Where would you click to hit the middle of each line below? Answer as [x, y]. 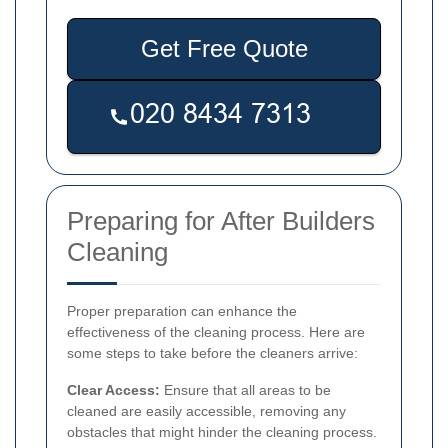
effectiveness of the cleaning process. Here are [216, 332]
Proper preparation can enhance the [182, 311]
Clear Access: [113, 390]
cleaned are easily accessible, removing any [206, 411]
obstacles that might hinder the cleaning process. [222, 432]
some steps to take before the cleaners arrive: [212, 353]
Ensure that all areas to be [245, 390]
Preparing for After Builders [221, 221]
